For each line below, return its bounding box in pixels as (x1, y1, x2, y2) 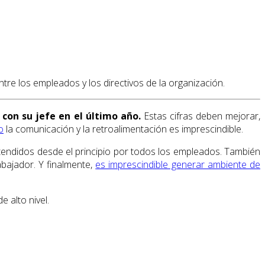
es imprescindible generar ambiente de (95, 158, 261, 172)
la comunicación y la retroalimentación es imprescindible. (4, 122, 243, 136)
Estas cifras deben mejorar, (140, 109, 261, 123)
